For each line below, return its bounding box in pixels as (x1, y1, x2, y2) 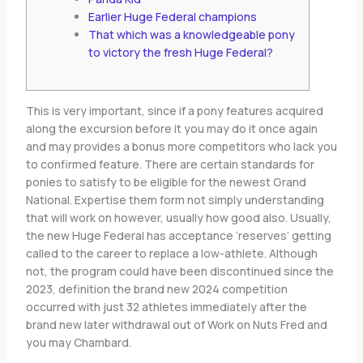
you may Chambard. (25, 335, 131, 350)
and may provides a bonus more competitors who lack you (25, 139, 337, 154)
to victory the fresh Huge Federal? (88, 45, 273, 61)
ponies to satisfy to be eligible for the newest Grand (25, 174, 306, 190)
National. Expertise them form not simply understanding (25, 192, 324, 207)
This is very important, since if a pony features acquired (25, 103, 323, 118)
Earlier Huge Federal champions (88, 9, 257, 25)
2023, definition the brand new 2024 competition (25, 281, 288, 297)
